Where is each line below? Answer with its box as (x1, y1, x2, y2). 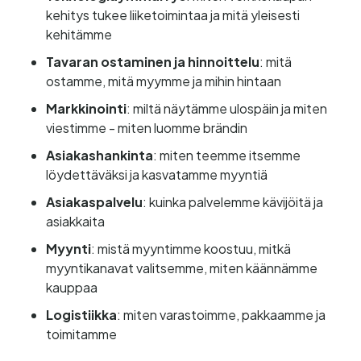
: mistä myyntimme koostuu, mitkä (90, 239, 291, 257)
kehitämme (45, 25, 112, 43)
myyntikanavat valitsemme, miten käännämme (45, 259, 317, 276)
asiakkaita (45, 212, 105, 230)
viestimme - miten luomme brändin (45, 118, 247, 136)
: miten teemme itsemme (152, 146, 301, 164)
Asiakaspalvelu (45, 193, 143, 210)
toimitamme (45, 325, 117, 342)
